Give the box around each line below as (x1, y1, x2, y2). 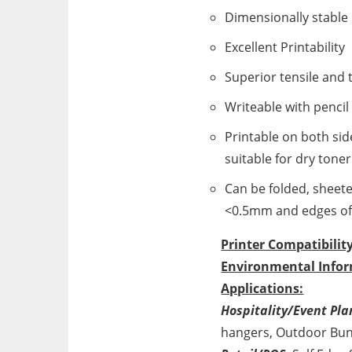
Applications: (221, 280, 304, 297)
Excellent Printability (225, 38, 346, 56)
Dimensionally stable (225, 9, 349, 26)
